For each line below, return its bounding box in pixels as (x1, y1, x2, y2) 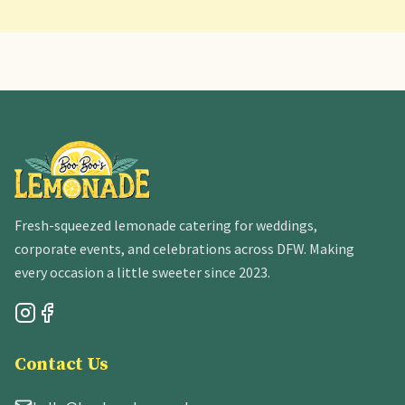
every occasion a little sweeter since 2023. (14, 263, 270, 281)
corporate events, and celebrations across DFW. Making (14, 240, 354, 258)
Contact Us (14, 353, 108, 376)
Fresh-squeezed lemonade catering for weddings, (14, 216, 317, 234)
